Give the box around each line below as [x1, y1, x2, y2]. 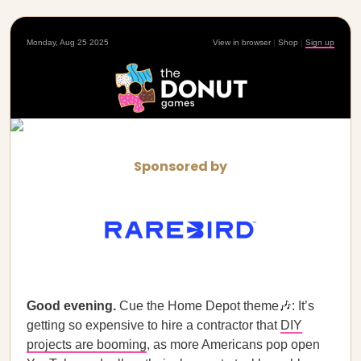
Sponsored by [134, 157, 227, 176]
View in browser [213, 38, 271, 47]
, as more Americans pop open [147, 338, 320, 351]
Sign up [305, 38, 334, 47]
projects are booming [27, 338, 147, 351]
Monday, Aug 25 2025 [27, 38, 109, 47]
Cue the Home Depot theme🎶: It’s [116, 299, 314, 313]
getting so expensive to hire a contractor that [27, 318, 280, 332]
